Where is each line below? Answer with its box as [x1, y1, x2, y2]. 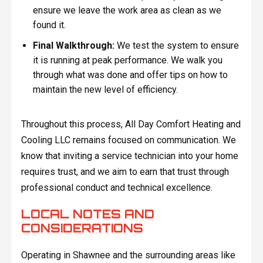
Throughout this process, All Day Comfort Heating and [21, 119, 241, 130]
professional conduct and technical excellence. [21, 182, 213, 194]
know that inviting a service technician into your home [21, 150, 238, 162]
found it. [32, 19, 66, 31]
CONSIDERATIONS [21, 221, 143, 236]
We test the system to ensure [114, 39, 239, 51]
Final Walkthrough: [32, 39, 114, 51]
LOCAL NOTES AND [21, 207, 154, 222]
